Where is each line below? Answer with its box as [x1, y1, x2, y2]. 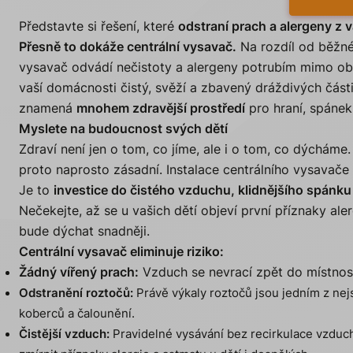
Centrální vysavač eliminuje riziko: [19, 243, 224, 259]
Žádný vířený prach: [19, 263, 139, 280]
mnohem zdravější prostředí [76, 99, 245, 116]
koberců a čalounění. [19, 305, 135, 321]
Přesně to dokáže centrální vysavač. [19, 38, 236, 54]
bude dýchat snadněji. [19, 222, 150, 239]
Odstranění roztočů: [19, 284, 133, 300]
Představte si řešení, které [19, 17, 178, 34]
